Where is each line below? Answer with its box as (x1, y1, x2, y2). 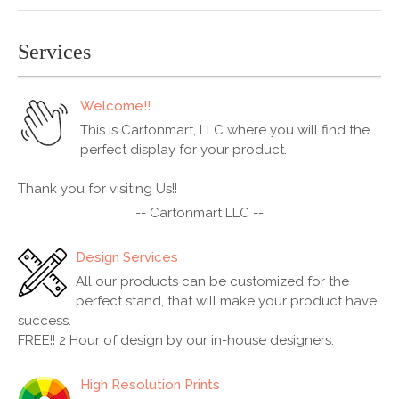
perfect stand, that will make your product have (76, 293, 377, 309)
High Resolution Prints (80, 377, 220, 393)
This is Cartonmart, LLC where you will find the (80, 122, 370, 138)
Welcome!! (80, 98, 151, 114)
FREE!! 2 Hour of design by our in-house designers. (18, 332, 334, 348)
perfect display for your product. (80, 142, 287, 158)
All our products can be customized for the (76, 273, 349, 289)
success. (18, 313, 71, 329)
